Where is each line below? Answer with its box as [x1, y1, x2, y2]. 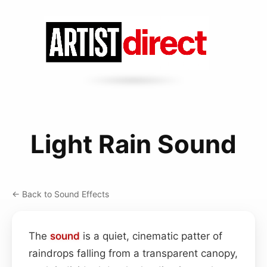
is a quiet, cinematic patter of [80, 229, 222, 242]
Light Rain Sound [30, 128, 237, 159]
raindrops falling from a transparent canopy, [29, 247, 238, 259]
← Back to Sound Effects [12, 188, 109, 199]
